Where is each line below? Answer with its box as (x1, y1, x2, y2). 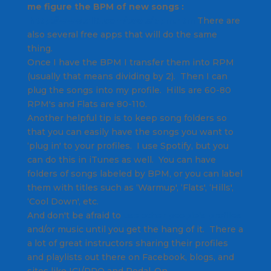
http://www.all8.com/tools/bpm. (29, 15, 176, 26)
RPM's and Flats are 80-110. (27, 98, 152, 109)
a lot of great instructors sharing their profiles (27, 237, 228, 249)
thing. (27, 42, 57, 54)
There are (194, 15, 240, 26)
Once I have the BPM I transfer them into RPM (27, 56, 234, 68)
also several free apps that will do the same (27, 28, 217, 40)
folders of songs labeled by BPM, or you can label (27, 168, 243, 179)
